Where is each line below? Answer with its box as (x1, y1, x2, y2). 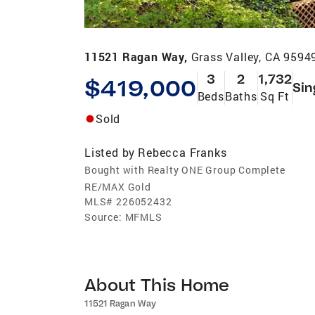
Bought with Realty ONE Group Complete (84, 162, 285, 176)
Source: (84, 210, 122, 224)
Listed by (84, 144, 136, 160)
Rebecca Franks (138, 144, 227, 160)
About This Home (84, 273, 230, 295)
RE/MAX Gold (84, 179, 151, 193)
